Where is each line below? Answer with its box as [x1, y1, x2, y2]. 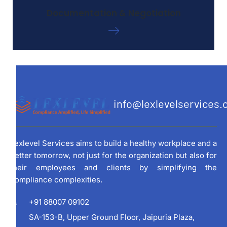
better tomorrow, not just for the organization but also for [10, 150, 217, 161]
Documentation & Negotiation [46, 7, 181, 20]
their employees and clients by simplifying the [10, 163, 217, 173]
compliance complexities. [10, 175, 102, 185]
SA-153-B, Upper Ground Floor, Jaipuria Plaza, [28, 212, 195, 222]
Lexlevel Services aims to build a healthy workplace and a [10, 138, 217, 148]
